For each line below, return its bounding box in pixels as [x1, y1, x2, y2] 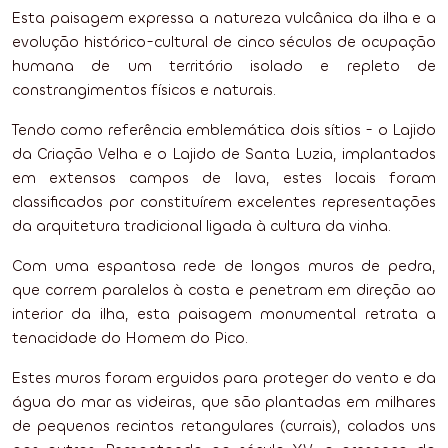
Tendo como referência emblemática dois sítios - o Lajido [12, 120, 436, 140]
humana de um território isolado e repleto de [12, 56, 436, 76]
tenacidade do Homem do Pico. [12, 328, 248, 348]
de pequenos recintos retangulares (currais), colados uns [12, 416, 436, 436]
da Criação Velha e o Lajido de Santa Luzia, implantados [12, 144, 436, 164]
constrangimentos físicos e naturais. [12, 80, 276, 100]
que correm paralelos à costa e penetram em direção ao [12, 280, 436, 300]
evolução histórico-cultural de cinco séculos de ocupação [12, 32, 436, 52]
